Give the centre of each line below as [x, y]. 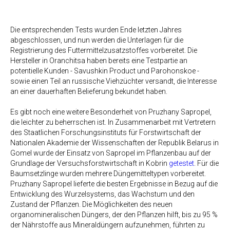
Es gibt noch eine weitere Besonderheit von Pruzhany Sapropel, [111, 112]
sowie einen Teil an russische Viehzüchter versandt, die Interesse [113, 81]
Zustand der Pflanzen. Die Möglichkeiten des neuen [91, 205]
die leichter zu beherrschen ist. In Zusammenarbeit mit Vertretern [113, 122]
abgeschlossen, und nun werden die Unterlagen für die [97, 40]
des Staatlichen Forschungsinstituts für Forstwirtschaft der [106, 133]
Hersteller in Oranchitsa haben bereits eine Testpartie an [99, 61]
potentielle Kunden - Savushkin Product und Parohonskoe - [105, 71]
